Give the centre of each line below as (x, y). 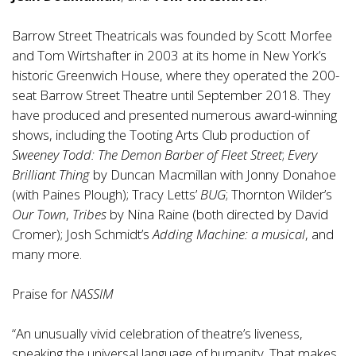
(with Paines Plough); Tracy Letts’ (104, 194)
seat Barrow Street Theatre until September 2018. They (171, 95)
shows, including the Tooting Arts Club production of (161, 134)
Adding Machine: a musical (229, 234)
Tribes (89, 214)
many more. (47, 253)
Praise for (41, 293)
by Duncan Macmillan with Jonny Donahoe (213, 174)
